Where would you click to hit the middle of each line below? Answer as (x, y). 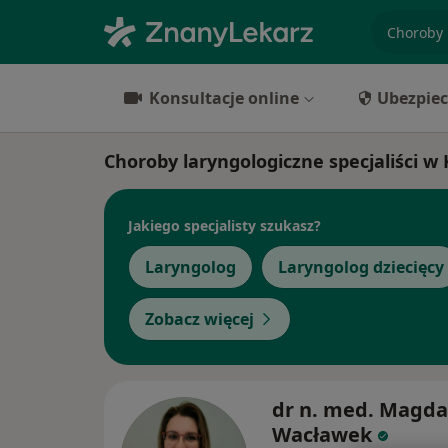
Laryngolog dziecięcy (361, 267)
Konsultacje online (224, 98)
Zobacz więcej (199, 319)
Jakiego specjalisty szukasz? (224, 225)
